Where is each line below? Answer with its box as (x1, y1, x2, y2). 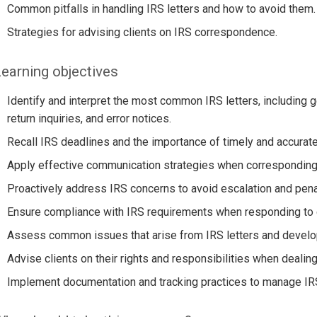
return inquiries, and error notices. (6, 112, 171, 126)
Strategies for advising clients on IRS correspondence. (6, 25, 277, 40)
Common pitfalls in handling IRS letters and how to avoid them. (6, 2, 316, 16)
